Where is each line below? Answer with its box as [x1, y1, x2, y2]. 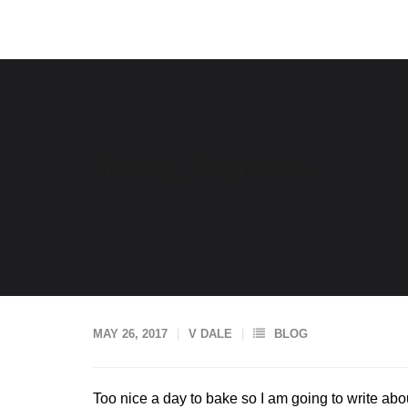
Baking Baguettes [93, 150, 311, 183]
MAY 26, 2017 [93, 327, 168, 341]
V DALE [189, 327, 232, 341]
